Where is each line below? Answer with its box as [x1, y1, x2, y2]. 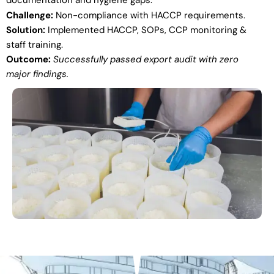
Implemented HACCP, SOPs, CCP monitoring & [45, 24, 246, 37]
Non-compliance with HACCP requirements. [53, 9, 245, 22]
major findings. [6, 68, 68, 81]
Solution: [6, 24, 45, 37]
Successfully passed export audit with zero [53, 53, 239, 66]
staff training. [6, 39, 63, 51]
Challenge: [6, 9, 53, 22]
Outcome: [6, 53, 51, 66]
